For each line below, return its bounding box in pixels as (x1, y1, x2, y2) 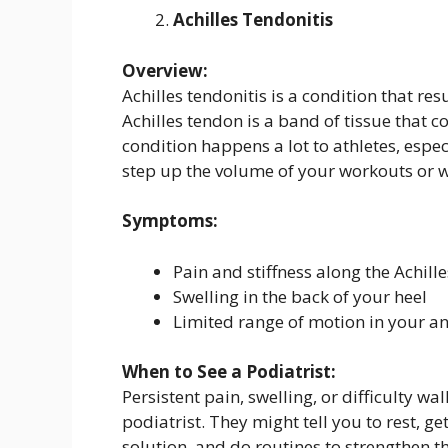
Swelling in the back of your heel (173, 284, 427, 308)
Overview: (122, 58, 208, 82)
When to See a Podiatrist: (122, 360, 336, 384)
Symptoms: (122, 209, 218, 233)
